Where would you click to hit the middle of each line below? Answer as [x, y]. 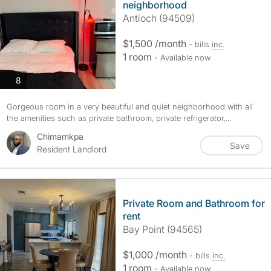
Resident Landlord [71, 149]
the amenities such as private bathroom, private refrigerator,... [119, 118]
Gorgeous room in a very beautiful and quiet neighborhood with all [129, 106]
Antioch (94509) [158, 18]
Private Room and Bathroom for [194, 203]
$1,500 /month [155, 44]
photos [34, 79]
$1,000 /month [156, 255]
